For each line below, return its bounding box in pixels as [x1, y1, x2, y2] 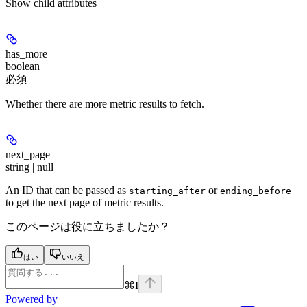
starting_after [129, 186, 206, 197]
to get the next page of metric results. [5, 197, 164, 209]
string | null [5, 161, 53, 173]
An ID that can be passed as [5, 184, 129, 197]
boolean [5, 60, 40, 73]
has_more [5, 48, 47, 60]
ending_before [220, 186, 291, 197]
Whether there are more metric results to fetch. [5, 98, 204, 110]
